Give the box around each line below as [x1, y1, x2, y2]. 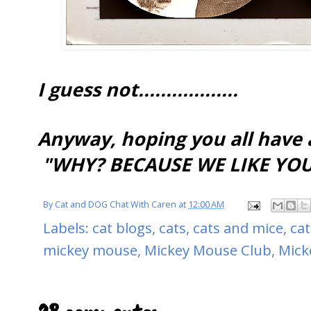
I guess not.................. [37, 76, 238, 102]
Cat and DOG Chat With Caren [55, 199, 176, 211]
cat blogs [92, 218, 152, 238]
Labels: [43, 218, 92, 238]
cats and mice [193, 218, 283, 238]
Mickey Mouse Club [144, 240, 271, 260]
